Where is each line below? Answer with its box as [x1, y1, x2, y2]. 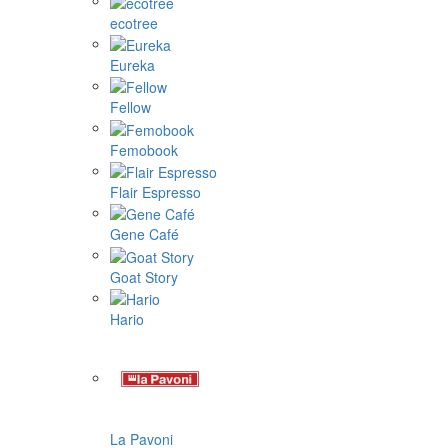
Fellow [110, 97, 151, 118]
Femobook [110, 139, 178, 160]
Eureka [110, 54, 155, 75]
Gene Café [110, 224, 179, 245]
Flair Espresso [110, 181, 201, 202]
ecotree [110, 12, 158, 33]
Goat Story [110, 266, 178, 287]
